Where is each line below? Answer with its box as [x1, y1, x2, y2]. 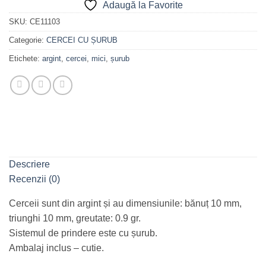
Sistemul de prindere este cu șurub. [9, 227, 157, 238]
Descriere [9, 159, 50, 169]
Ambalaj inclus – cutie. [9, 242, 104, 253]
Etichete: [9, 53, 42, 63]
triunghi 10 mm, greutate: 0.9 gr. [9, 213, 141, 223]
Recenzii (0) [9, 173, 60, 184]
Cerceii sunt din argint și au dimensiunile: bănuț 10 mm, [9, 198, 242, 208]
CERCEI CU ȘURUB [46, 35, 118, 45]
